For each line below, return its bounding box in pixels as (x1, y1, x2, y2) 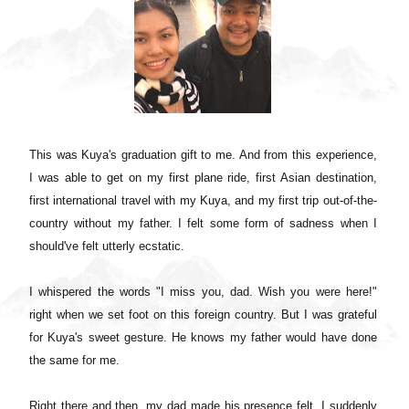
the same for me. (29, 352, 120, 367)
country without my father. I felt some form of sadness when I (29, 215, 377, 230)
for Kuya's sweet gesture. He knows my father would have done (29, 330, 377, 344)
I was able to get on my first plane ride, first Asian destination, (29, 170, 377, 184)
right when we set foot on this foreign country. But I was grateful (29, 307, 377, 321)
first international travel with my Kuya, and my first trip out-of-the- (29, 193, 377, 207)
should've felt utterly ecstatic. (29, 238, 188, 253)
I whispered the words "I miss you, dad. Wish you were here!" (29, 284, 377, 299)
